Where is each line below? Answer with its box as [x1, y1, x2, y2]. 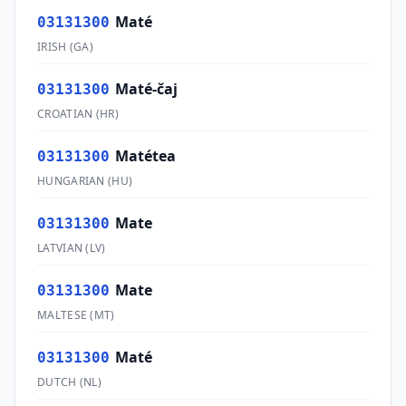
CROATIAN [37, 106, 93, 121]
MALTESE [37, 307, 88, 323]
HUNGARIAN [37, 173, 105, 188]
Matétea [115, 146, 176, 166]
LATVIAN [37, 240, 83, 256]
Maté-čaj [115, 79, 178, 99]
